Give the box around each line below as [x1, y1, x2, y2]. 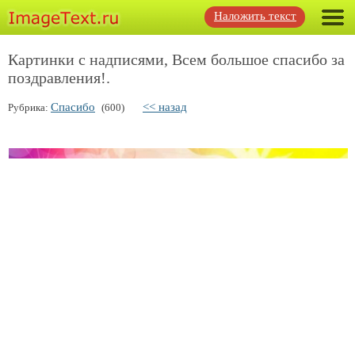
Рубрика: [8, 101, 51, 113]
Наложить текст [214, 10, 296, 22]
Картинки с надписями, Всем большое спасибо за [8, 51, 345, 68]
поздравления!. [8, 69, 110, 86]
